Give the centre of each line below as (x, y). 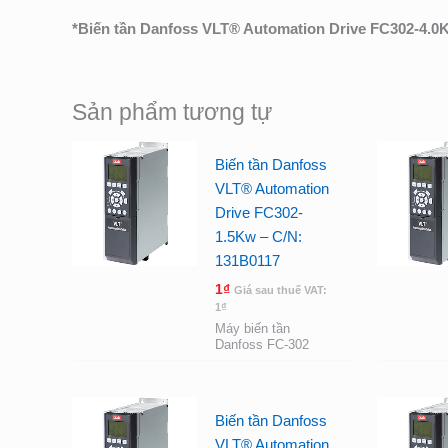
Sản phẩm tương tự (172, 113)
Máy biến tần (252, 329)
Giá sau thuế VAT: (280, 289)
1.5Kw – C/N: (258, 236)
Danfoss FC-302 (261, 345)
